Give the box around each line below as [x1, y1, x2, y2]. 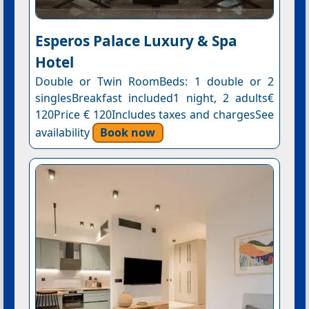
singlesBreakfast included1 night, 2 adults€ [34, 90, 275, 106]
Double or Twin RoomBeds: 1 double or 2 [34, 73, 275, 89]
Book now [100, 124, 156, 140]
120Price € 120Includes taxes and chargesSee [34, 106, 275, 122]
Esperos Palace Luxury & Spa [34, 30, 237, 50]
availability [34, 124, 92, 140]
